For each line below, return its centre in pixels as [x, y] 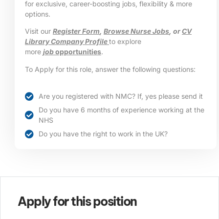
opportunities [77, 52]
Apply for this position [77, 202]
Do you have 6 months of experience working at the [121, 110]
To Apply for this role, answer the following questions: [110, 69]
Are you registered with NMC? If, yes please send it [120, 96]
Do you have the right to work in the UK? [103, 134]
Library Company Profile [67, 42]
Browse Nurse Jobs [136, 31]
